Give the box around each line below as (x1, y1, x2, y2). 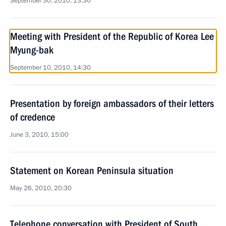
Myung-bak (10, 44, 53, 56)
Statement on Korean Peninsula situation (10, 164, 174, 177)
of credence (10, 111, 55, 123)
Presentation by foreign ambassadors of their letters (10, 97, 214, 109)
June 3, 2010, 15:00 (10, 130, 69, 139)
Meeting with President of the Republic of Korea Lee (10, 30, 214, 42)
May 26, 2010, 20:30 (10, 184, 72, 193)
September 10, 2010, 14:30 (10, 63, 91, 72)
